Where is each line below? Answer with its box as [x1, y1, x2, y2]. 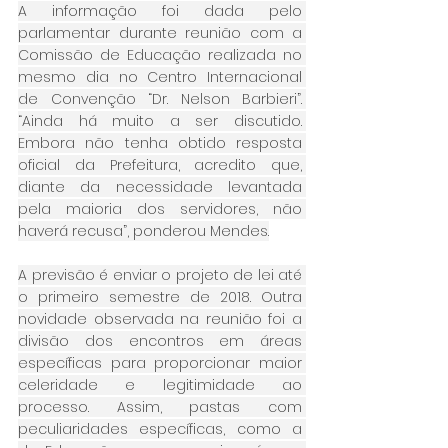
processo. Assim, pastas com [18, 396, 302, 417]
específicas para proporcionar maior [18, 352, 302, 373]
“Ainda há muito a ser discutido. [18, 110, 302, 131]
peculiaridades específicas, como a [18, 418, 302, 439]
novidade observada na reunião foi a [18, 308, 302, 329]
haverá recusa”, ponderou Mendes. [18, 220, 269, 241]
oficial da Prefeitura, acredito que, [18, 154, 302, 175]
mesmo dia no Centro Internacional [18, 66, 302, 87]
